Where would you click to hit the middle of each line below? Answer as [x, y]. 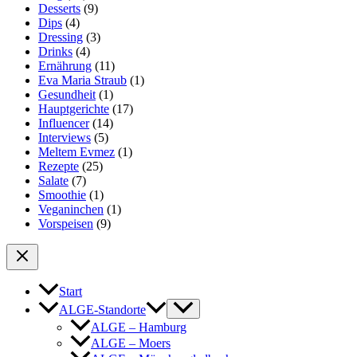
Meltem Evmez [76, 151]
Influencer [64, 123]
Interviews [65, 137]
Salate [53, 180]
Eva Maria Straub [82, 80]
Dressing [61, 37]
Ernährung [65, 65]
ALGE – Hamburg [139, 327]
